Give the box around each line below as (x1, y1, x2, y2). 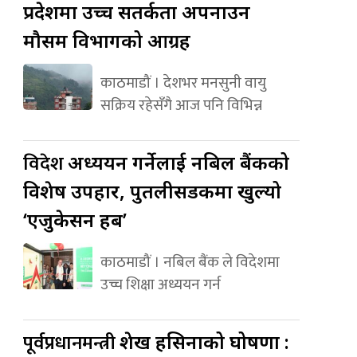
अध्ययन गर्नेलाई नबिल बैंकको (68, 148, 290, 175)
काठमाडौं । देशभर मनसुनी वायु (100, 69, 266, 96)
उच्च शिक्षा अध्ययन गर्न (100, 271, 221, 297)
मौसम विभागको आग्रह (23, 26, 191, 53)
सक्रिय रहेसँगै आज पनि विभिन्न (100, 92, 262, 118)
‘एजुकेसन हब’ (23, 206, 127, 233)
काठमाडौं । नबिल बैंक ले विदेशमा (100, 249, 280, 275)
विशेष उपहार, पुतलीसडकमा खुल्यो (23, 177, 282, 204)
